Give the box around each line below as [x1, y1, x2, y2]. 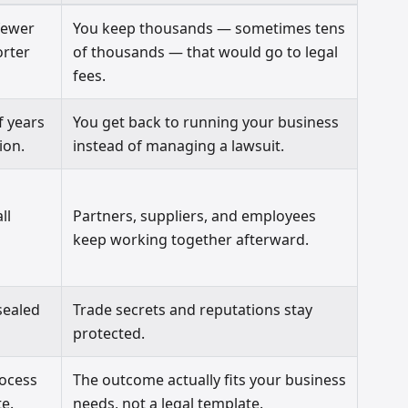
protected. [73, 323, 146, 344]
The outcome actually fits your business [73, 370, 347, 391]
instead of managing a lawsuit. [73, 136, 285, 157]
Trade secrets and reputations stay [73, 300, 313, 321]
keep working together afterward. [73, 229, 310, 250]
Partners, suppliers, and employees [73, 206, 317, 227]
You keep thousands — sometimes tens [73, 18, 346, 39]
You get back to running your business [73, 112, 340, 133]
